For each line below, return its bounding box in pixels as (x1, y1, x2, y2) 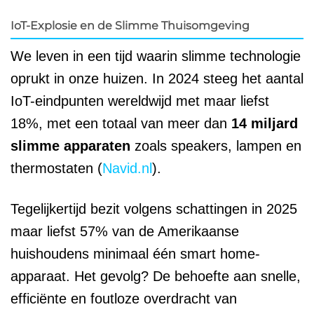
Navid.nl (102, 160, 152, 176)
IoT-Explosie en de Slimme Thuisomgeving (11, 18, 250, 32)
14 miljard (231, 115, 298, 131)
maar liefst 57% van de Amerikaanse (11, 223, 239, 239)
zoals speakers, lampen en (130, 137, 301, 153)
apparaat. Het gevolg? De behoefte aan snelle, (11, 268, 301, 284)
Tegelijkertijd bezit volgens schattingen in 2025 (11, 200, 297, 217)
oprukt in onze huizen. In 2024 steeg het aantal (11, 70, 303, 86)
